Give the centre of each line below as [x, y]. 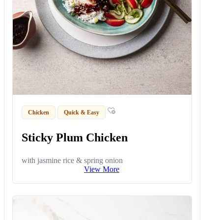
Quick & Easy [82, 112]
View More [102, 169]
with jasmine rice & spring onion [72, 161]
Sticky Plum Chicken [75, 138]
